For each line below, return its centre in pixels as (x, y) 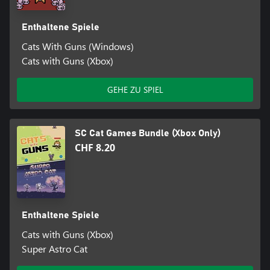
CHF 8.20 (95, 147)
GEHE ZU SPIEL (135, 89)
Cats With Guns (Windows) (77, 46)
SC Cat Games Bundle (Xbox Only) (148, 133)
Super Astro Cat (54, 248)
